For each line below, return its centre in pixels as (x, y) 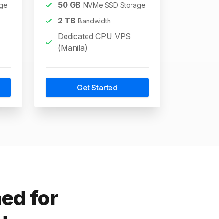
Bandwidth (94, 21)
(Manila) (73, 48)
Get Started (97, 88)
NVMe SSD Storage (114, 5)
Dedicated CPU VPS (94, 36)
